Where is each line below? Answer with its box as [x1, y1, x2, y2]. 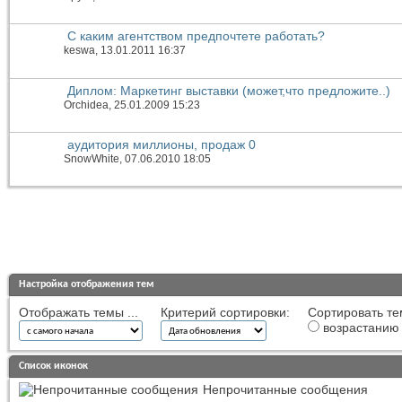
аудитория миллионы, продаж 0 [67, 136, 256, 152]
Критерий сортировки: [161, 305, 290, 320]
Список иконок [19, 361, 88, 372]
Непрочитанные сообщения [203, 382, 368, 398]
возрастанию [319, 320, 399, 336]
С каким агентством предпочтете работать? [67, 29, 325, 44]
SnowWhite [64, 152, 119, 165]
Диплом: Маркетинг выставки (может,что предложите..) [67, 83, 390, 98]
